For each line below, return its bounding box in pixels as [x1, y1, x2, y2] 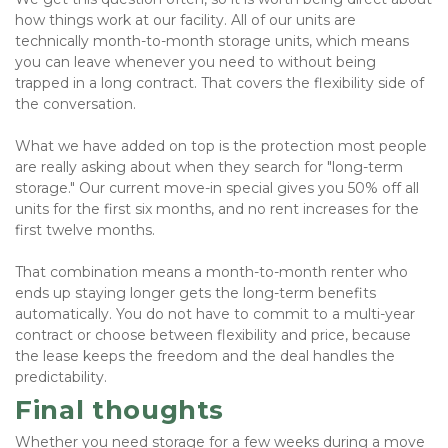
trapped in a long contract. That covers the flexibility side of [15, 74, 424, 93]
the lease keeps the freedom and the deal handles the [15, 347, 395, 366]
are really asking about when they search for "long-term [15, 158, 403, 177]
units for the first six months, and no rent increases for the [15, 200, 419, 219]
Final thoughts [15, 394, 225, 427]
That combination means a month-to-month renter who [15, 263, 408, 282]
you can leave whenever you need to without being [15, 53, 376, 72]
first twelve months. [15, 221, 159, 240]
